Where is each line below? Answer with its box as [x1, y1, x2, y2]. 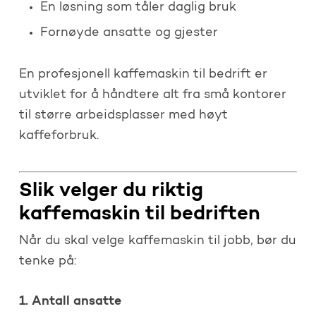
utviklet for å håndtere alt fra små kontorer [18, 88, 286, 102]
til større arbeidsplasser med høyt [18, 109, 228, 122]
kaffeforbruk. [18, 129, 99, 142]
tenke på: [18, 255, 76, 268]
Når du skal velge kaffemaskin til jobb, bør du [18, 234, 296, 248]
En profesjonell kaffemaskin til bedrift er [18, 68, 267, 81]
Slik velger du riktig [18, 181, 203, 201]
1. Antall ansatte [18, 294, 121, 308]
